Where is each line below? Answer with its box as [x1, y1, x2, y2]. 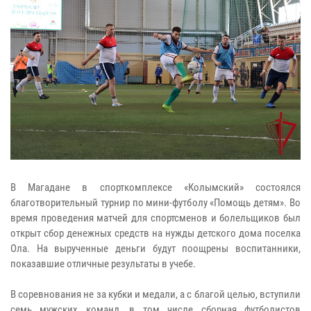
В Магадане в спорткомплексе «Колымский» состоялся [10, 180, 301, 194]
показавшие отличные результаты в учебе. [10, 257, 196, 270]
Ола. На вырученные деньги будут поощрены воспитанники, [10, 242, 301, 255]
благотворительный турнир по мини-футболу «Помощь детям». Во [10, 196, 301, 209]
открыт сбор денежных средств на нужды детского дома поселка [10, 226, 301, 239]
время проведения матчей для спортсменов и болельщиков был [10, 211, 301, 224]
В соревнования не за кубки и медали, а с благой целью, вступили [10, 287, 301, 301]
